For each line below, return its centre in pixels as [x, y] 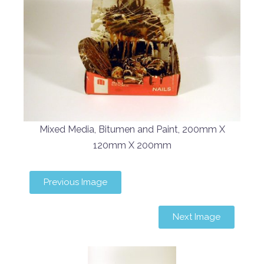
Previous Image [75, 182]
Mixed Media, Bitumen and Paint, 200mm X [132, 129]
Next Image [197, 217]
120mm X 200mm [132, 145]
